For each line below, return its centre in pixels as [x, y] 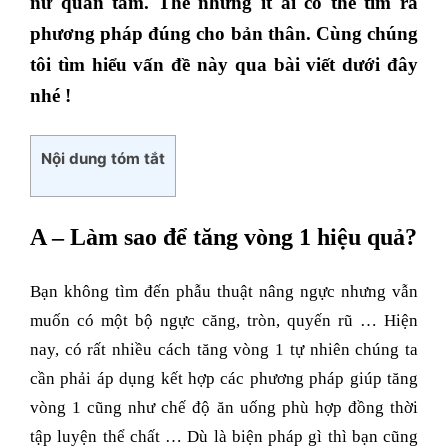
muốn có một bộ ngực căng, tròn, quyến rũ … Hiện [224, 321]
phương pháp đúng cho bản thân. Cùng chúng [224, 34]
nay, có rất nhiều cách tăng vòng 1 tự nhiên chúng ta [224, 350]
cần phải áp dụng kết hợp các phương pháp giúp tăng [224, 379]
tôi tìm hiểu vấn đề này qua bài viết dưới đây [224, 65]
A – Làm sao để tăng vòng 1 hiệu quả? [223, 237]
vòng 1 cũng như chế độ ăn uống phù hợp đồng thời [224, 408]
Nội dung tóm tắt [103, 159]
